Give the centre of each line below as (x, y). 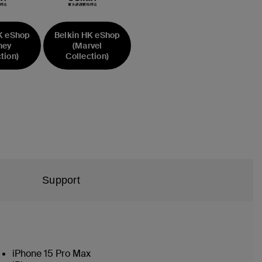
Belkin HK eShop (87, 35)
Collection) (87, 56)
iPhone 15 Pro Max (51, 253)
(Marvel (87, 45)
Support (61, 180)
